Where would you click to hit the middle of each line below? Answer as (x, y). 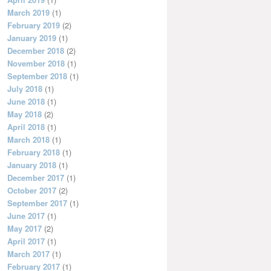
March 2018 (28, 140)
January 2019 (32, 38)
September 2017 (37, 203)
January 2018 (32, 165)
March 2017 (28, 254)
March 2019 (28, 13)
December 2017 (36, 178)
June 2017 (26, 216)
